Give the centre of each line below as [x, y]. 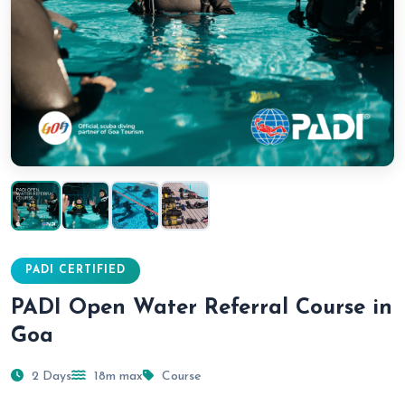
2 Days [50, 377]
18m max [117, 377]
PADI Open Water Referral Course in [202, 308]
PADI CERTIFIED [75, 270]
